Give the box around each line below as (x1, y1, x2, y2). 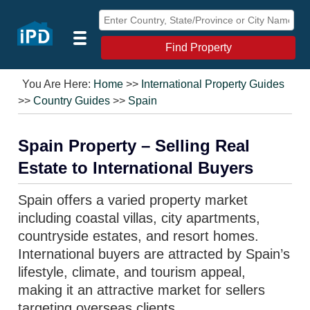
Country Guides (33, 95, 111, 107)
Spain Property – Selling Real (18, 136, 250, 155)
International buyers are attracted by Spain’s (18, 246, 291, 262)
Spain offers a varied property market (18, 192, 248, 208)
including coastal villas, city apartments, (18, 210, 261, 226)
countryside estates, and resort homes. (18, 228, 259, 244)
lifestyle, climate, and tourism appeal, (18, 264, 246, 280)
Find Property (165, 42, 232, 53)
